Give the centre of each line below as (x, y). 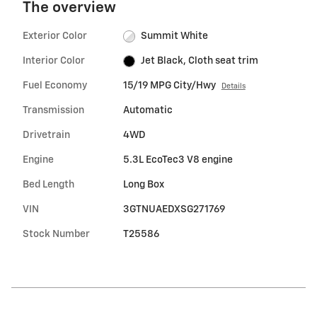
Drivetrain (46, 136)
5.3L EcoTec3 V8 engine (178, 160)
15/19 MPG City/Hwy (169, 86)
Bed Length (48, 185)
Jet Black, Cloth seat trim (200, 61)
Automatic (148, 111)
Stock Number (56, 235)
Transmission (53, 111)
